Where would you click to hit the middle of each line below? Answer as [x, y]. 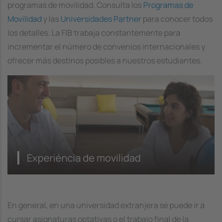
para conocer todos [177, 19]
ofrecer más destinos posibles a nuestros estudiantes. [105, 60]
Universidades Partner [101, 19]
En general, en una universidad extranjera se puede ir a [106, 205]
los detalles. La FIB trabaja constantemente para [94, 32]
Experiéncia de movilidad [84, 158]
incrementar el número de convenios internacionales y [106, 46]
